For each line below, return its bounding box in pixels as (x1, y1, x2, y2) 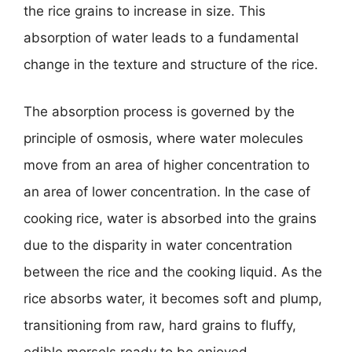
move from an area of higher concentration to (24, 156, 310, 173)
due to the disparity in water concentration (24, 236, 292, 253)
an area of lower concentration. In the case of (24, 183, 310, 200)
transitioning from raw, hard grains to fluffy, (24, 317, 296, 333)
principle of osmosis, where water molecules (24, 130, 303, 146)
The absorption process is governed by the (24, 103, 295, 119)
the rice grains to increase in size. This (24, 3, 266, 19)
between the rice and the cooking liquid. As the (24, 263, 322, 280)
